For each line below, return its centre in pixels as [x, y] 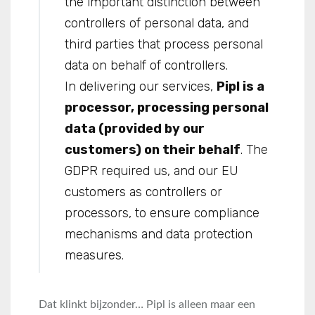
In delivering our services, [141, 86]
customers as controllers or [143, 192]
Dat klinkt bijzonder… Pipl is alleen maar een [147, 304]
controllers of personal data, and [157, 23]
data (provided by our [135, 128]
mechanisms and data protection [159, 234]
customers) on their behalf [153, 149]
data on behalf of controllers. [146, 65]
